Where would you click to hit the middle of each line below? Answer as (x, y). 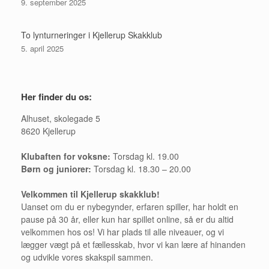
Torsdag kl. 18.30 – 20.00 (141, 168)
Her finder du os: (56, 96)
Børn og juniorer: (56, 168)
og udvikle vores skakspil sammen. (87, 257)
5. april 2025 (42, 48)
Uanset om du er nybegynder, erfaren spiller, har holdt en (130, 206)
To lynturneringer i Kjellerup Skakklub (92, 35)
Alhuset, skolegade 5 (61, 118)
